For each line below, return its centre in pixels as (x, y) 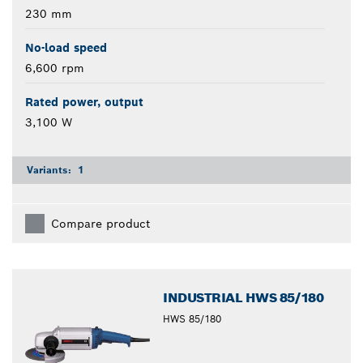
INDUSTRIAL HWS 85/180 (243, 298)
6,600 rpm (55, 68)
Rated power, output (84, 102)
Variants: (51, 170)
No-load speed (66, 48)
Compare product (100, 224)
